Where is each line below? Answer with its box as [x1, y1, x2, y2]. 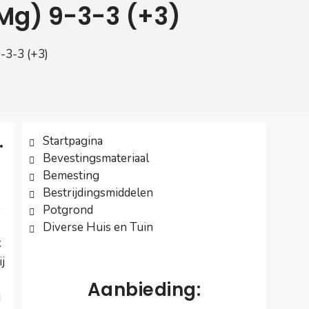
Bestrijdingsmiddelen [43, 185, 154, 201]
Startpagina [43, 133, 103, 150]
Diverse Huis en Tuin [43, 219, 154, 236]
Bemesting [43, 168, 100, 184]
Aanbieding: [87, 277, 201, 303]
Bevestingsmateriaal [43, 150, 150, 167]
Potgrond [43, 202, 94, 219]
